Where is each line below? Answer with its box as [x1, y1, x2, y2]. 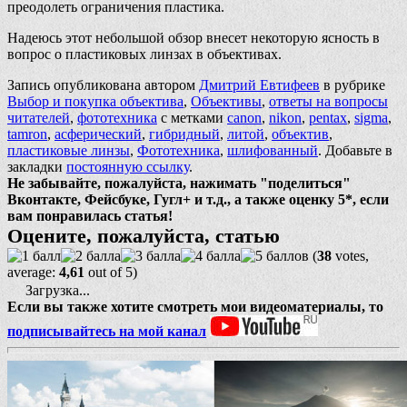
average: [7, 264, 59, 281]
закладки [7, 159, 66, 175]
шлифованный [227, 143, 318, 159]
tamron [7, 126, 47, 143]
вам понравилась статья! [7, 208, 173, 224]
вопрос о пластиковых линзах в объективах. [7, 46, 282, 63]
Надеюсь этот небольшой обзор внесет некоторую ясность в [7, 30, 380, 46]
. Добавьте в [318, 143, 392, 159]
